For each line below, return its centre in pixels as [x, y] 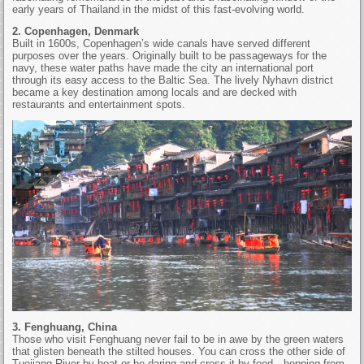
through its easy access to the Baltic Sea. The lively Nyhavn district [173, 80]
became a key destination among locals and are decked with [155, 92]
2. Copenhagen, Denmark [76, 31]
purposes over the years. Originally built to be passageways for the [170, 55]
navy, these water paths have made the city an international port [163, 67]
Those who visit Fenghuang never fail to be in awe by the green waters [178, 339]
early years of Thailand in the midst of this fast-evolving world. [159, 9]
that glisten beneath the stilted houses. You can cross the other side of [179, 351]
